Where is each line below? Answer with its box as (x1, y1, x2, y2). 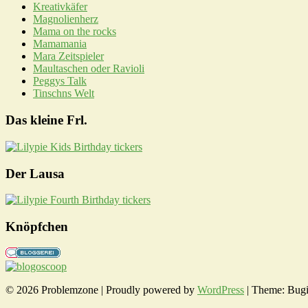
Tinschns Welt (33, 87, 94, 100)
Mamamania (33, 38, 87, 50)
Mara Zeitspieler (33, 50, 104, 63)
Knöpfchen (5, 219, 68, 234)
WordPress (197, 283, 244, 296)
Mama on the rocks (33, 25, 116, 38)
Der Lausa (5, 166, 65, 181)
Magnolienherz (33, 13, 98, 25)
